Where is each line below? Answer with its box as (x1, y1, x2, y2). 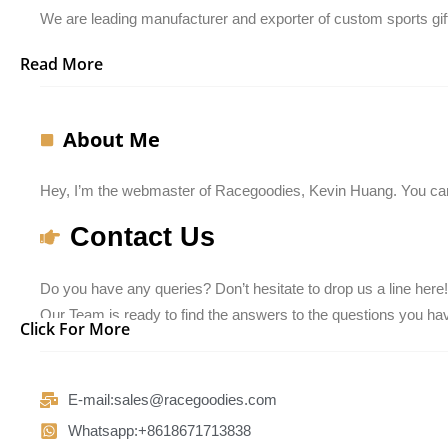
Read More (20, 53, 103, 75)
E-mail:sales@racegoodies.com (67, 391, 277, 409)
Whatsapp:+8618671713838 (67, 422, 251, 440)
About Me (62, 126, 160, 153)
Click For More (20, 318, 130, 341)
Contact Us (70, 222, 215, 253)
